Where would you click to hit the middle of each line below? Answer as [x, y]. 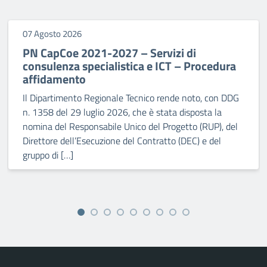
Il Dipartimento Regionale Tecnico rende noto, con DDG [131, 98]
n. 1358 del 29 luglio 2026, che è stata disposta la [122, 112]
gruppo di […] [48, 155]
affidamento [54, 79]
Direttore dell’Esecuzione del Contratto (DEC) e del [122, 141]
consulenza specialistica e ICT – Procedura [129, 66]
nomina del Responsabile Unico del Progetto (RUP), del [130, 126]
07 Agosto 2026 [52, 34]
